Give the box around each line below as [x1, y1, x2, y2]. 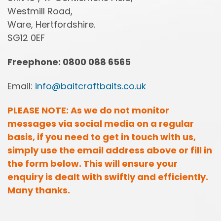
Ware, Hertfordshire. [7, 18, 95, 31]
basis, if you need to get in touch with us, [7, 130, 196, 143]
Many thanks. [7, 184, 70, 196]
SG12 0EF [7, 31, 45, 44]
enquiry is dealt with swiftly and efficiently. [7, 170, 208, 183]
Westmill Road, [7, 4, 73, 17]
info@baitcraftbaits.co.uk [35, 79, 146, 92]
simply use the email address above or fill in [7, 144, 212, 156]
